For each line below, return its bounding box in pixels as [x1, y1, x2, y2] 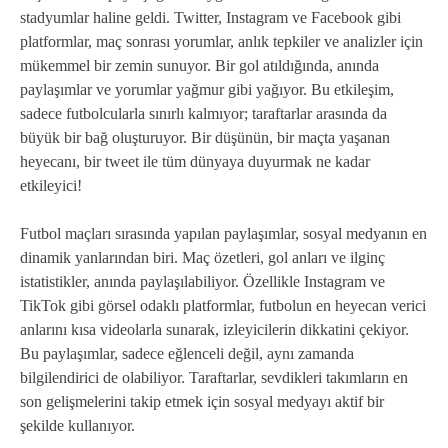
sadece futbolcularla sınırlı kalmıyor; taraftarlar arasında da [20, 105, 387, 123]
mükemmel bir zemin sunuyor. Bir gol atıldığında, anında [20, 57, 379, 75]
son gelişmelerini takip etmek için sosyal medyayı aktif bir [20, 393, 384, 411]
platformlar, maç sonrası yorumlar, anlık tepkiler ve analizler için [20, 33, 423, 51]
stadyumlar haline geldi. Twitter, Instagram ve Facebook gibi [20, 9, 401, 27]
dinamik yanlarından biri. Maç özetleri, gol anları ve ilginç [20, 249, 385, 267]
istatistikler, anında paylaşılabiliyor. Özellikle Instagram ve [20, 273, 385, 291]
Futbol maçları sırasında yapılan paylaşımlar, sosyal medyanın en [20, 225, 427, 243]
